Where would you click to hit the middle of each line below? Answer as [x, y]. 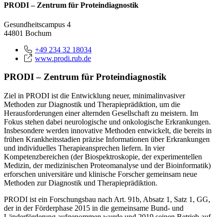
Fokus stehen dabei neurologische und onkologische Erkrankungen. [107, 122]
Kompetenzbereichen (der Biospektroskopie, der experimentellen [103, 156]
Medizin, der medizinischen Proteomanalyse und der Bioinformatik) [107, 165]
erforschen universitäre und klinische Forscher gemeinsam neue [101, 174]
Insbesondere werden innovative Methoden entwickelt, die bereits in [108, 130]
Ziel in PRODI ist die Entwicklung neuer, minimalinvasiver [94, 95]
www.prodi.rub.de [63, 58]
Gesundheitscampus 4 [37, 24]
